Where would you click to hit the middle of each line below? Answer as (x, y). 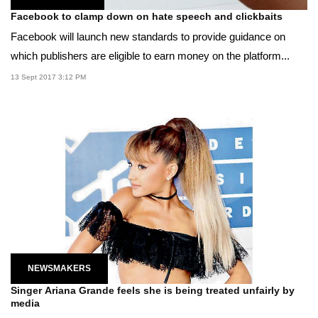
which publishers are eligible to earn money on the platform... (150, 55)
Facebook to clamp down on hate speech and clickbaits (147, 16)
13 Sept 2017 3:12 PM (48, 77)
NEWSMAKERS (59, 268)
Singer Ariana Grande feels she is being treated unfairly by (153, 290)
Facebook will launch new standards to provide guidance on (148, 36)
